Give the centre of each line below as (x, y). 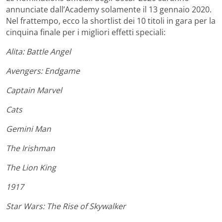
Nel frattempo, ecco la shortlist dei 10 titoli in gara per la (111, 21)
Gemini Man (28, 129)
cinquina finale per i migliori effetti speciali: (86, 32)
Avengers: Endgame (43, 71)
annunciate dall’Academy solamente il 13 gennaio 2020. (109, 10)
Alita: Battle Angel (38, 52)
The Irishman (30, 148)
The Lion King (31, 168)
